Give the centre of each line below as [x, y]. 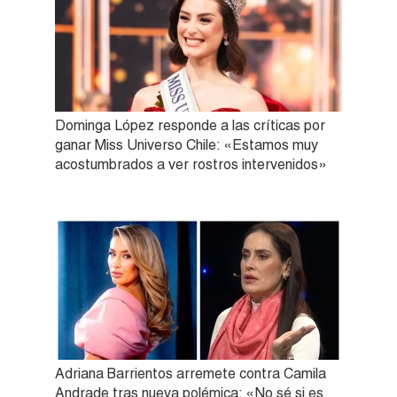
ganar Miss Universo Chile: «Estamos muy [187, 144]
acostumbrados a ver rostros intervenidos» [191, 164]
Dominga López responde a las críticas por [190, 125]
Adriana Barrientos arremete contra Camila [191, 373]
